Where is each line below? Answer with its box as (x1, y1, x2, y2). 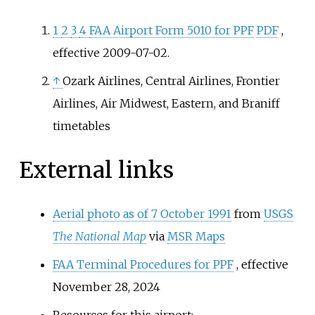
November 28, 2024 (52, 280, 160, 295)
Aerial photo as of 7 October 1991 (52, 207, 231, 221)
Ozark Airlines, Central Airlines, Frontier (62, 74, 280, 89)
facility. (202, 2, 247, 17)
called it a (61, 2, 120, 17)
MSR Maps (167, 229, 225, 244)
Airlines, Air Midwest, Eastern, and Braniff (52, 96, 280, 111)
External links (18, 155, 174, 184)
